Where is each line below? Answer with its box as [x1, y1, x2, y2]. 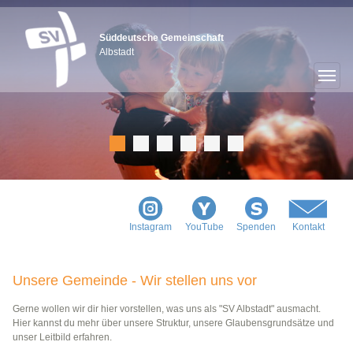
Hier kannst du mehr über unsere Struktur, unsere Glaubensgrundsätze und [13, 318, 334, 329]
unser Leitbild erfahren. [13, 332, 112, 344]
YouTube [184, 221, 224, 233]
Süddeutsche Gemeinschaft [99, 32, 224, 43]
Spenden [236, 221, 276, 233]
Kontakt [292, 221, 325, 233]
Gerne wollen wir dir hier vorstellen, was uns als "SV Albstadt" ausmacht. [13, 303, 321, 315]
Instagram [129, 221, 172, 233]
